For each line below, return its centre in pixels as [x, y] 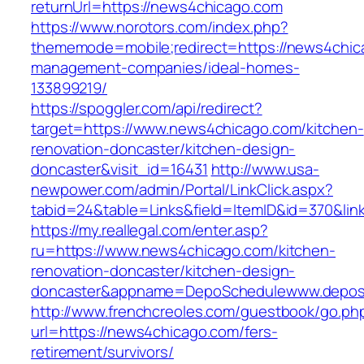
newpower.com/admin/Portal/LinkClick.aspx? [182, 190]
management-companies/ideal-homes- [165, 68]
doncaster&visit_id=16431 [119, 169]
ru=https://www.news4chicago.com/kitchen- [183, 251]
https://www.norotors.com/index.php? [160, 27]
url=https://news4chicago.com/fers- [154, 332]
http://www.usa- [265, 169]
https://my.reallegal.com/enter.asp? [149, 230]
